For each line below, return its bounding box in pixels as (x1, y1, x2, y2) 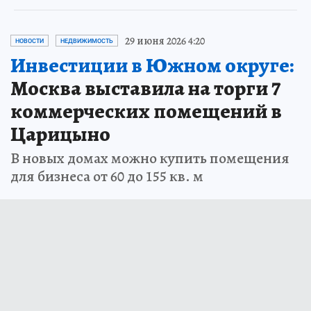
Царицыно (10, 119, 110, 148)
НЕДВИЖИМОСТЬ (60, 37, 113, 44)
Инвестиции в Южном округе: (10, 51, 294, 79)
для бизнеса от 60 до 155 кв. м (10, 165, 203, 187)
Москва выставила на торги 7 (10, 74, 281, 102)
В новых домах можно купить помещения (10, 147, 289, 169)
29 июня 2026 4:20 (125, 33, 205, 49)
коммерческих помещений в (10, 96, 282, 125)
